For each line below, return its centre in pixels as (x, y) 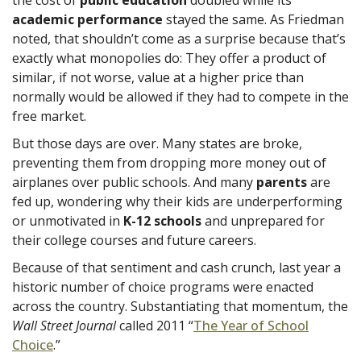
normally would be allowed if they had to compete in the (180, 96)
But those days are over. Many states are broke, (157, 143)
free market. (49, 116)
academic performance (87, 19)
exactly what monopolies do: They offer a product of (169, 58)
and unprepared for (263, 220)
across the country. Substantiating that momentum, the (180, 306)
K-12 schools (161, 220)
